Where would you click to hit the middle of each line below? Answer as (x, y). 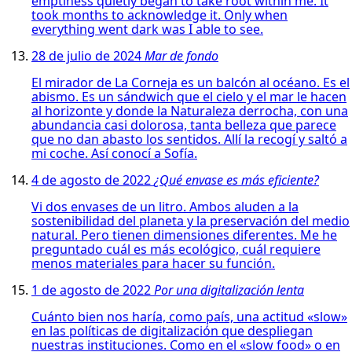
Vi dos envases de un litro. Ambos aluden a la (165, 206)
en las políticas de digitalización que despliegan (172, 330)
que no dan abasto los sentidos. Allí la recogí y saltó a (189, 139)
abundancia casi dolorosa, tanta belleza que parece (184, 125)
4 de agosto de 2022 (93, 180)
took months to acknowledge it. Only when (159, 15)
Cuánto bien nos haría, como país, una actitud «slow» (189, 316)
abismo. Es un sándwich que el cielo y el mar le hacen (189, 96)
